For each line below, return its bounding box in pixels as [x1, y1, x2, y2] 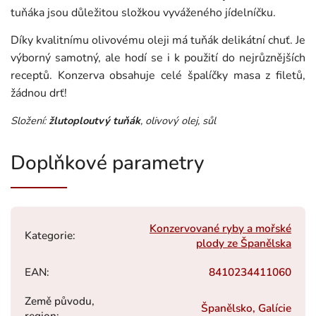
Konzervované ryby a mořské [150, 220, 291, 236]
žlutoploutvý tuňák [49, 113, 140, 128]
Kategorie [25, 227, 73, 243]
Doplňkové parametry [11, 149, 204, 176]
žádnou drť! [11, 85, 67, 101]
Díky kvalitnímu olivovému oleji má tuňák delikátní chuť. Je [11, 32, 305, 48]
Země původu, [25, 293, 95, 308]
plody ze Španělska [196, 235, 291, 250]
